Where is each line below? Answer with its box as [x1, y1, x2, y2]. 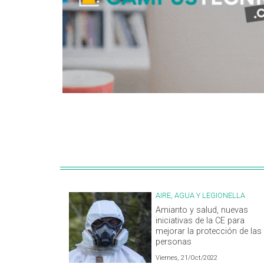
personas [156, 237, 192, 247]
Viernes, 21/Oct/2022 [156, 254, 217, 262]
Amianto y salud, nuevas [156, 205, 248, 216]
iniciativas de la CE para [156, 216, 245, 226]
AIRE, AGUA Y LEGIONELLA [156, 191, 245, 200]
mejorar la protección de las [156, 226, 262, 237]
